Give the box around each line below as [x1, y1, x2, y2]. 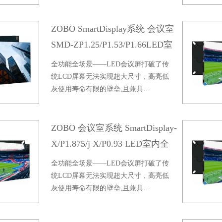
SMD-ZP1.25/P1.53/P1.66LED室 [51, 40, 172, 50]
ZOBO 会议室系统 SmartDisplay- [51, 123, 177, 133]
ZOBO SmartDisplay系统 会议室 [51, 24, 174, 34]
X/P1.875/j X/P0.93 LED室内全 [51, 139, 169, 149]
